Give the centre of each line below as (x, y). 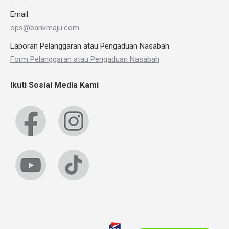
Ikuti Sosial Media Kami (54, 85)
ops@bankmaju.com (45, 28)
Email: (20, 15)
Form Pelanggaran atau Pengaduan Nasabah (85, 60)
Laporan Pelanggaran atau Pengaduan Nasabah (90, 46)
